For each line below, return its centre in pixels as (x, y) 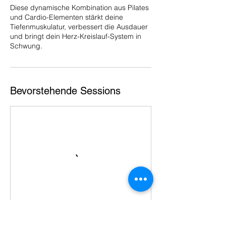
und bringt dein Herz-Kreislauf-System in (76, 36)
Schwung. (26, 46)
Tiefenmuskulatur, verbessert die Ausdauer (79, 27)
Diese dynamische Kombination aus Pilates (79, 8)
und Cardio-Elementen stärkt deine (67, 17)
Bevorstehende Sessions (65, 91)
